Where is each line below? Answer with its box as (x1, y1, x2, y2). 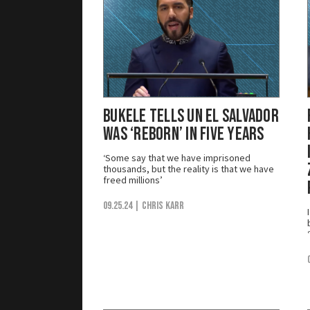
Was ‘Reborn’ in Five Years (103, 123, 264, 145)
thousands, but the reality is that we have (103, 162, 274, 175)
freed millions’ (103, 173, 163, 186)
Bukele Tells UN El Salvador (103, 105, 280, 127)
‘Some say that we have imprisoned (103, 151, 250, 164)
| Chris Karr (134, 199, 184, 212)
